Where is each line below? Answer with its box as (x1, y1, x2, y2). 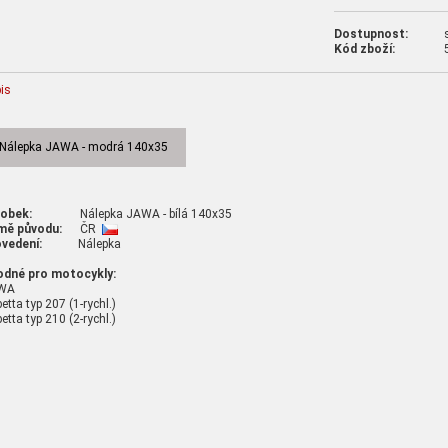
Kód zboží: (333, 42, 395, 56)
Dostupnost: (333, 27, 408, 41)
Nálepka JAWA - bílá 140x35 (32, 206, 232, 221)
